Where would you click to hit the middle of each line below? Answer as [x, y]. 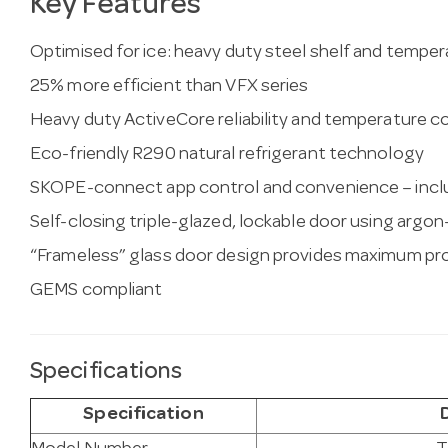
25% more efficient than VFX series [169, 87]
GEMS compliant [96, 291]
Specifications [106, 372]
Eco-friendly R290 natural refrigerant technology [227, 155]
